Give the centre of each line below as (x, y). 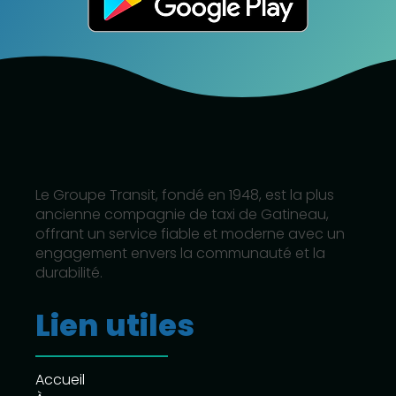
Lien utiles (115, 325)
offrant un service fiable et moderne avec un (190, 233)
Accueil (60, 379)
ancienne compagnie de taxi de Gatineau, (182, 214)
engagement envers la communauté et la (180, 253)
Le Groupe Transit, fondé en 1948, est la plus (185, 194)
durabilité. (69, 272)
